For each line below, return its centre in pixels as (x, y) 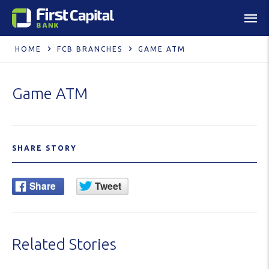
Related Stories (64, 244)
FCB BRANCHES (90, 49)
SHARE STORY (44, 148)
